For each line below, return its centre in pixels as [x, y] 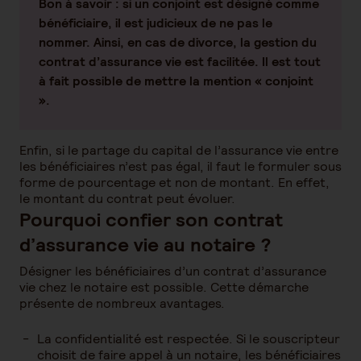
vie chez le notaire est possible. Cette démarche [164, 287]
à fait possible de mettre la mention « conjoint [176, 81]
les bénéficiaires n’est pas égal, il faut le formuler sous [180, 166]
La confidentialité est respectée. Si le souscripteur [189, 339]
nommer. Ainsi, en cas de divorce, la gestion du [178, 42]
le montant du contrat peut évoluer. [127, 199]
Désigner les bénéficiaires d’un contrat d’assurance [173, 271]
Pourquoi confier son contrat [151, 220]
